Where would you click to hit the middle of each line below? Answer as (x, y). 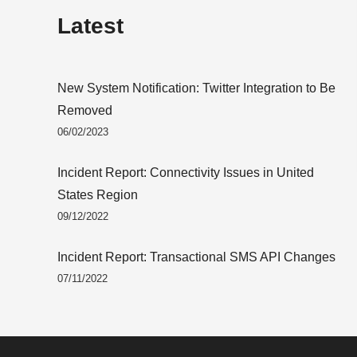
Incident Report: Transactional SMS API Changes (196, 257)
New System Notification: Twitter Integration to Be (196, 88)
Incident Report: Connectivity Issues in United (186, 172)
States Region (98, 194)
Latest (90, 25)
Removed (85, 110)
